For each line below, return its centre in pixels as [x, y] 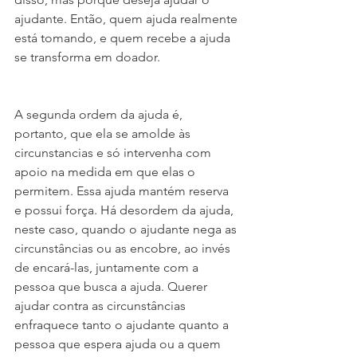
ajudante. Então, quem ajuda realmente [127, 19]
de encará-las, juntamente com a [108, 267]
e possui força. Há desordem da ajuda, [126, 210]
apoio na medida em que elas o [106, 172]
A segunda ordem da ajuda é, [100, 114]
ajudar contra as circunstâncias [102, 306]
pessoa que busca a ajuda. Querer [112, 286]
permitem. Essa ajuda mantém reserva [123, 191]
